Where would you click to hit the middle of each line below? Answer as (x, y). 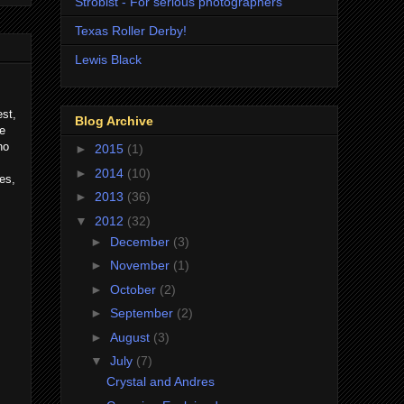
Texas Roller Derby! (131, 30)
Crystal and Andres (160, 382)
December (141, 241)
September (143, 313)
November (141, 266)
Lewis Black (108, 59)
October (134, 289)
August (131, 337)
